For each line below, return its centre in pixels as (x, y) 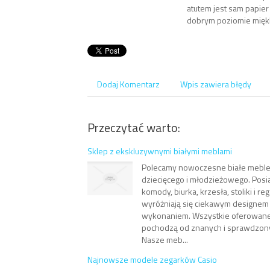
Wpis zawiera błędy (216, 84)
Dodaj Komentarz (128, 84)
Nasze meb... (165, 239)
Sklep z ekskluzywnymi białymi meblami (160, 151)
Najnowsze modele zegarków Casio (152, 259)
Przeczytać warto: (134, 127)
